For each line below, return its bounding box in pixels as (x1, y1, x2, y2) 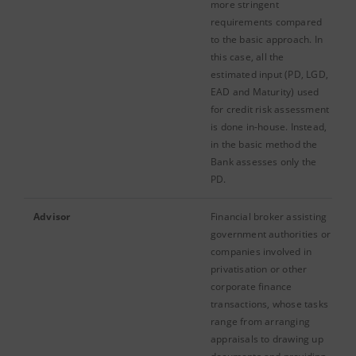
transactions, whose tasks (211, 297, 328, 311)
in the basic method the (211, 137, 318, 151)
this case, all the (211, 50, 284, 64)
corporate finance (211, 280, 292, 293)
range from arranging (211, 315, 310, 328)
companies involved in (211, 245, 312, 258)
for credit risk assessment (211, 103, 330, 116)
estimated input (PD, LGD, (211, 68, 328, 81)
